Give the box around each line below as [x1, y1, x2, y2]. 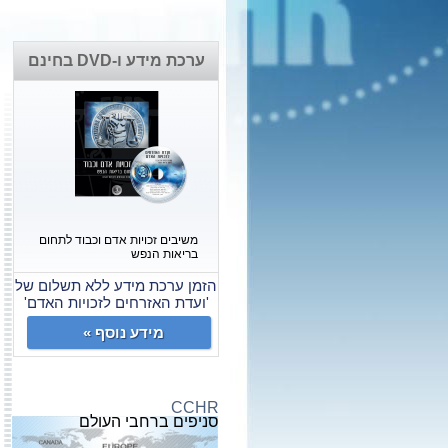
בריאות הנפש [131, 247, 198, 261]
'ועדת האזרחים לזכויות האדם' [23, 294, 209, 311]
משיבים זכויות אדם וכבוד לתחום [39, 233, 198, 247]
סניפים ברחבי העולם [79, 413, 219, 430]
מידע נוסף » [82, 324, 164, 341]
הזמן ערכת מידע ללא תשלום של [15, 277, 217, 294]
